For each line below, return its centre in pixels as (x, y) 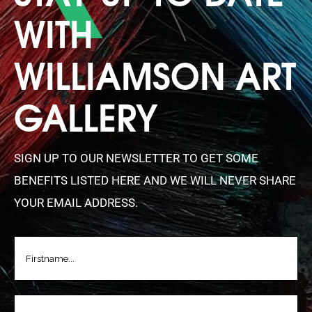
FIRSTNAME (44, 244)
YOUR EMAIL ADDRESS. (76, 203)
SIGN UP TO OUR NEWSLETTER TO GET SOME (136, 158)
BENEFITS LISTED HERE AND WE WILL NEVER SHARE (155, 180)
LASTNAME (42, 303)
